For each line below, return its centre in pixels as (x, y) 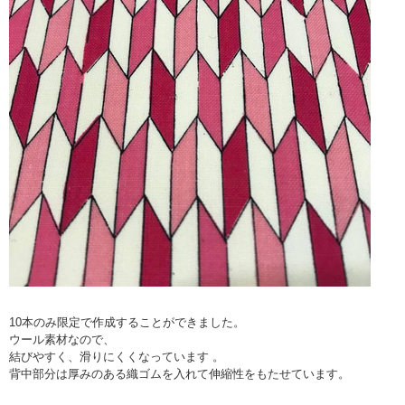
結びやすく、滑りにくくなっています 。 (117, 356)
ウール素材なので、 (62, 339)
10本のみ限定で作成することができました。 (127, 322)
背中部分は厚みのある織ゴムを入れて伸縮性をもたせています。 (179, 373)
